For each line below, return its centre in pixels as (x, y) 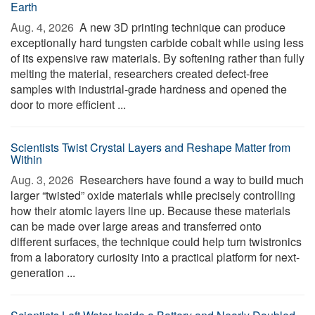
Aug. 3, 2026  (44, 180)
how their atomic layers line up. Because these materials (150, 211)
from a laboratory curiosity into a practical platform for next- (155, 257)
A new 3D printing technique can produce (181, 27)
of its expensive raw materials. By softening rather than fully (157, 58)
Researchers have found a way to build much (190, 180)
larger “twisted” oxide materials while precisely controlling (153, 195)
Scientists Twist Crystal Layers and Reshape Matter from (150, 147)
